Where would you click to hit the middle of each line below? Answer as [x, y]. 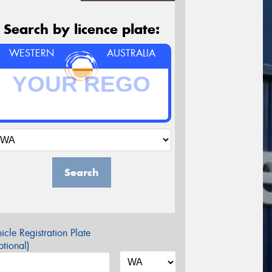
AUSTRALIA [131, 53]
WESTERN [31, 53]
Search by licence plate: [81, 29]
